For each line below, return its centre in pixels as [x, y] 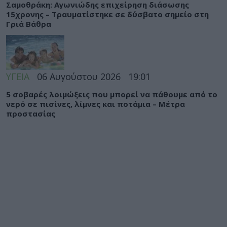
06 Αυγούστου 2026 [79, 77]
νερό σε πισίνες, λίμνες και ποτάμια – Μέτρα [96, 104]
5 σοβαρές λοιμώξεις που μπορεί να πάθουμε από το [112, 94]
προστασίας [31, 113]
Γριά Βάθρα [29, 24]
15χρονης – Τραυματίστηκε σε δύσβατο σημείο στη [107, 14]
